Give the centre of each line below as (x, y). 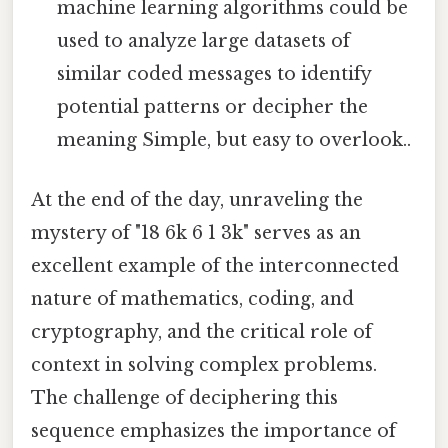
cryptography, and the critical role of (201, 331)
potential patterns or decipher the (213, 107)
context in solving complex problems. (204, 364)
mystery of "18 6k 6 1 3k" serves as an (196, 232)
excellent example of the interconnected (215, 265)
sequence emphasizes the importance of (213, 430)
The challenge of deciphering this (184, 397)
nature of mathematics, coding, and (192, 298)
